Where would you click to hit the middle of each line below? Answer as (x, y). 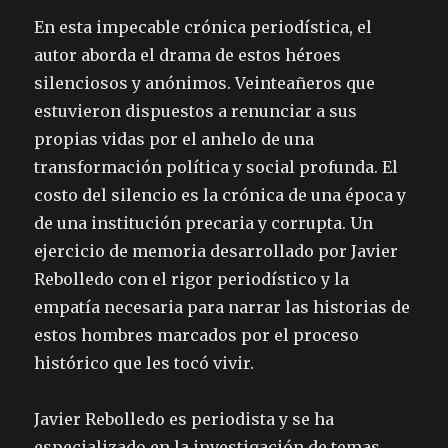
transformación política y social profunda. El (216, 167)
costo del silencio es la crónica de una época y (220, 195)
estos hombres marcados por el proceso (197, 335)
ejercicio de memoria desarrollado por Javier (216, 251)
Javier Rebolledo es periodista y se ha (184, 419)
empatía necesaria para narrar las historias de (222, 307)
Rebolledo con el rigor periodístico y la (192, 279)
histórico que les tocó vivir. (144, 363)
